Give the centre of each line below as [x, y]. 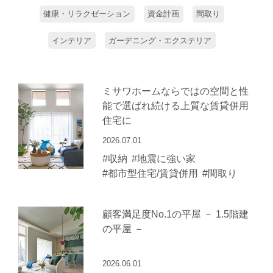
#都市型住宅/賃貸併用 [150, 173]
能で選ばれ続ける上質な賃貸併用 [175, 105]
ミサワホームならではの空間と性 [175, 90]
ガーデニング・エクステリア [160, 40]
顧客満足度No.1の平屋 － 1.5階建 [175, 214]
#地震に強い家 [163, 158]
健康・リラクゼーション [87, 14]
